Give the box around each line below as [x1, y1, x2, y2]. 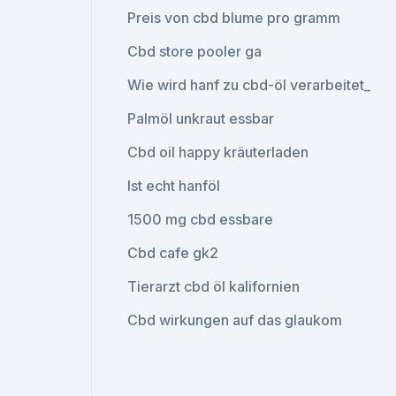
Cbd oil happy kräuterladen [127, 143, 309, 161]
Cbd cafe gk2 [127, 244, 219, 262]
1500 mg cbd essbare [127, 210, 274, 228]
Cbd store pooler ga [127, 42, 263, 60]
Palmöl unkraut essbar [127, 110, 275, 127]
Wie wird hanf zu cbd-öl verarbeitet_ [127, 76, 371, 94]
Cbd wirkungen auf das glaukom [127, 311, 343, 329]
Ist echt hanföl [127, 177, 221, 194]
